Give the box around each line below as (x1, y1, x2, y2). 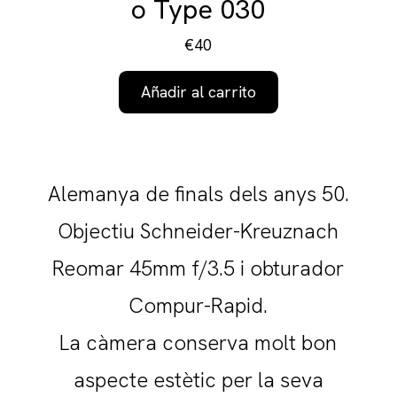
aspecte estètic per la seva (73, 366, 323, 394)
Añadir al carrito (140, 82, 256, 103)
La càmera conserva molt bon (59, 329, 338, 357)
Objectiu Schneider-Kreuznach (58, 217, 339, 245)
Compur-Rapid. (128, 292, 269, 320)
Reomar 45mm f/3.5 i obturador (52, 254, 345, 283)
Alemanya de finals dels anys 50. (47, 180, 349, 208)
